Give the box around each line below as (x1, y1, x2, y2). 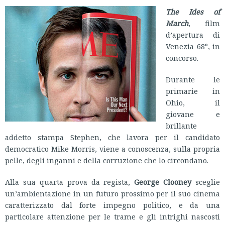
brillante (166, 121, 197, 131)
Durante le (166, 74, 220, 84)
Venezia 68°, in (166, 41, 220, 51)
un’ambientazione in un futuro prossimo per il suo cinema (5, 188, 220, 198)
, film (188, 18, 220, 28)
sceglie (191, 177, 220, 187)
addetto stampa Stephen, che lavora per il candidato (5, 132, 220, 142)
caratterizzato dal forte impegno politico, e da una (5, 200, 220, 210)
